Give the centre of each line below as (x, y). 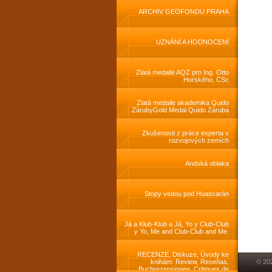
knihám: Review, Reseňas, (190, 262)
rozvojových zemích (199, 140)
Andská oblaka (207, 163)
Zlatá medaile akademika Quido (183, 103)
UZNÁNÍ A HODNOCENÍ (192, 42)
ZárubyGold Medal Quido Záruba (180, 110)
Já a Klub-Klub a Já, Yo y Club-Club (177, 224)
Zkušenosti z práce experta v (185, 133)
